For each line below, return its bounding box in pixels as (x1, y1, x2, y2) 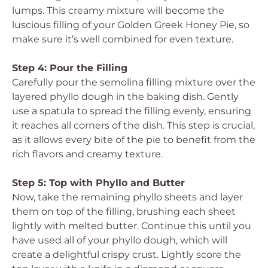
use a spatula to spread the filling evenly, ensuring (12, 105, 251, 117)
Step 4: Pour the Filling (12, 62, 127, 74)
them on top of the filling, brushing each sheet (12, 206, 236, 217)
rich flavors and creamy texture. (12, 148, 163, 160)
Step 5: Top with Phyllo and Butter (12, 177, 185, 188)
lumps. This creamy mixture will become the (12, 5, 224, 16)
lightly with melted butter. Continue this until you (12, 220, 251, 232)
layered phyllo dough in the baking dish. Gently (12, 91, 239, 102)
